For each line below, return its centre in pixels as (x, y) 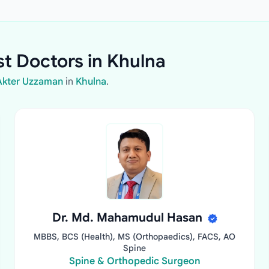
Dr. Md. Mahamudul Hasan (128, 218)
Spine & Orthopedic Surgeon (134, 261)
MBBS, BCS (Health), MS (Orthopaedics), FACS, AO (134, 237)
